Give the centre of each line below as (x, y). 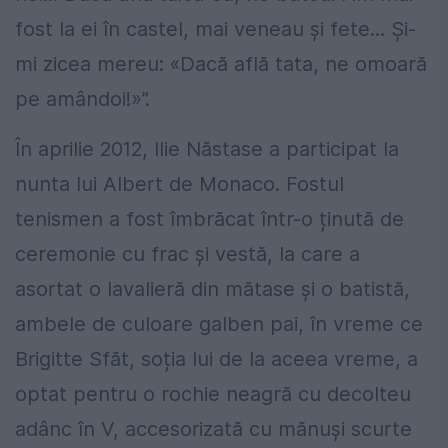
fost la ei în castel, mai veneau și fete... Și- (215, 29)
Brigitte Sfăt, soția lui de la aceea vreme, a (216, 359)
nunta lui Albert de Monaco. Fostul (179, 184)
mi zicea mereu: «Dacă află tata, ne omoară (221, 64)
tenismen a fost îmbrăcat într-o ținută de (209, 219)
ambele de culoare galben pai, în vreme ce (219, 324)
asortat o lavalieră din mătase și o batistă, (212, 289)
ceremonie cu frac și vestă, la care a (187, 254)
